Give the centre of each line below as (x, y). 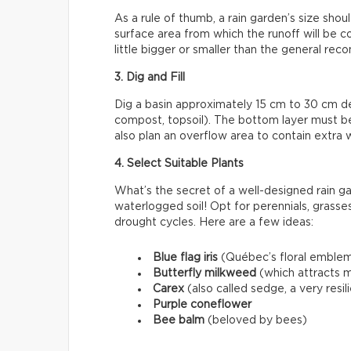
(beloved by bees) (256, 320)
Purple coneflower (202, 304)
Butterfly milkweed (204, 273)
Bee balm (179, 320)
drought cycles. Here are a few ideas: (214, 222)
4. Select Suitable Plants (179, 163)
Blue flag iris (185, 257)
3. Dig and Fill (150, 77)
